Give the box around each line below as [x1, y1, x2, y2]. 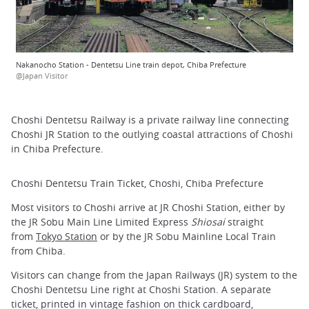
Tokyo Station [36, 229, 97, 243]
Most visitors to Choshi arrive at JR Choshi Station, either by [11, 200, 285, 214]
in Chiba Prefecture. [11, 142, 103, 156]
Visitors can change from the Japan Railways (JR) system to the [11, 268, 297, 282]
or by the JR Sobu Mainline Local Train [97, 229, 276, 243]
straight [225, 215, 263, 228]
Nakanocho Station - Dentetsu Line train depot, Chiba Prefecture [16, 59, 246, 70]
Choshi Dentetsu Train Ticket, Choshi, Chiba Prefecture [11, 176, 263, 190]
